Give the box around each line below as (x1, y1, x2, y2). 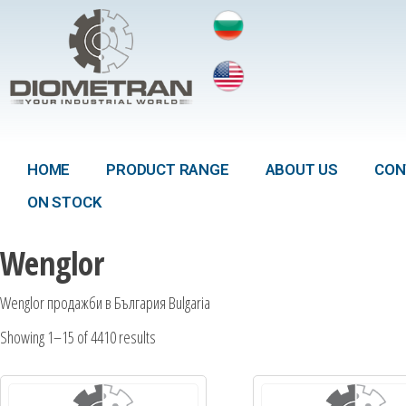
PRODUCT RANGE (106, 160, 229, 179)
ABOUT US (265, 160, 339, 179)
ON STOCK (27, 193, 102, 211)
